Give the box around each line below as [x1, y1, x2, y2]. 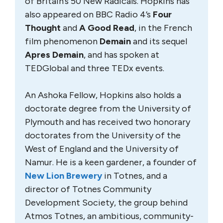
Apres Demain [25, 49, 84, 60]
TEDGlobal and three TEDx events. [25, 62, 164, 74]
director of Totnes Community [25, 183, 151, 195]
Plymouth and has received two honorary [25, 116, 190, 127]
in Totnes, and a [102, 170, 167, 181]
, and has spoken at [84, 49, 159, 60]
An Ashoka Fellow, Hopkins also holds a [25, 89, 181, 101]
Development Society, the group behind [25, 197, 188, 208]
